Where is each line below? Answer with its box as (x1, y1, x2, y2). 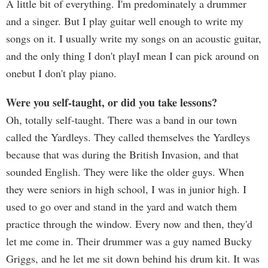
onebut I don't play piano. (6, 66, 117, 80)
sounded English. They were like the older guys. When (6, 165, 244, 179)
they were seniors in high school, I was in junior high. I (6, 182, 246, 196)
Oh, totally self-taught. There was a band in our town (6, 112, 237, 127)
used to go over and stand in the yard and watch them (6, 199, 237, 214)
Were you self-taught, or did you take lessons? (6, 95, 217, 110)
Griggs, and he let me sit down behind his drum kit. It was (6, 251, 260, 266)
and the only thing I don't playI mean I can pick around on (6, 48, 259, 63)
